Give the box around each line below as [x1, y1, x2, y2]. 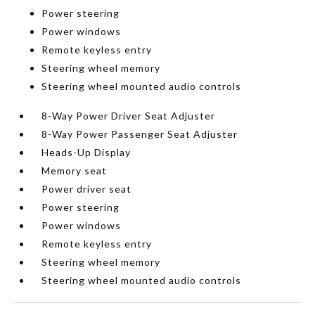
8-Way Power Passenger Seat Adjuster [41, 127, 238, 140]
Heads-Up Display [41, 146, 131, 158]
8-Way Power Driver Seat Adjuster [41, 109, 216, 122]
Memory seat [41, 164, 108, 176]
